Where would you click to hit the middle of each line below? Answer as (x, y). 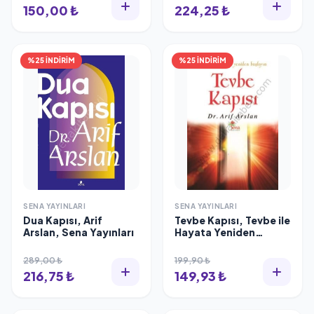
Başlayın (196, 244)
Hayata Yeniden (215, 232)
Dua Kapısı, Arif (63, 220)
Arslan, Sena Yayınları (78, 232)
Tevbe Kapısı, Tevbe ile (232, 220)
